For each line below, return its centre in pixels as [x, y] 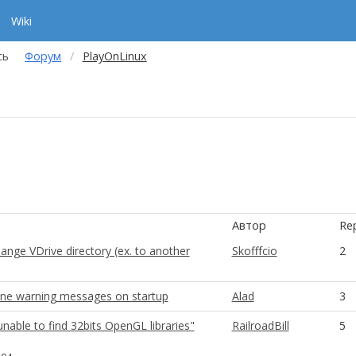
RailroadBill [260, 325]
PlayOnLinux [114, 56]
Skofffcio [254, 251]
